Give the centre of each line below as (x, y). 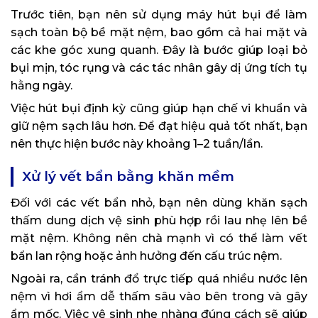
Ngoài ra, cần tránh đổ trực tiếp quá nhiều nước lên (159, 278)
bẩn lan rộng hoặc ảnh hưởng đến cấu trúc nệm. (146, 256)
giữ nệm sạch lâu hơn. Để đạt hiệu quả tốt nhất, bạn (159, 126)
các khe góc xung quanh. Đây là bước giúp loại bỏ (159, 50)
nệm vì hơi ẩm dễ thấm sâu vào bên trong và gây (159, 296)
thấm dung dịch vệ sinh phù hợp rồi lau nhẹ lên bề (159, 220)
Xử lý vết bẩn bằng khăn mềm (128, 176)
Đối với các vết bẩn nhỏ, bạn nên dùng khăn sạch (159, 202)
